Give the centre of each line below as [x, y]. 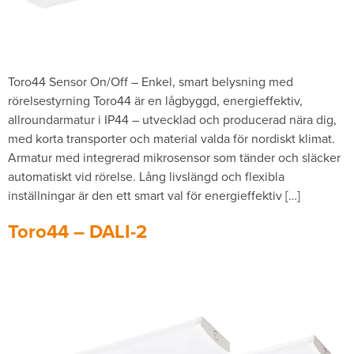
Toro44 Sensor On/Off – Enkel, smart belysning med [151, 81]
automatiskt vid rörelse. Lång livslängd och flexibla [146, 176]
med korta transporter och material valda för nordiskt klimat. [171, 138]
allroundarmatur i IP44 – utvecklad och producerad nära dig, [172, 119]
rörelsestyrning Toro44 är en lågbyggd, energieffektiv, [155, 100]
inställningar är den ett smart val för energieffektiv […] [154, 195]
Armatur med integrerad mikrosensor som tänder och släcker [174, 157]
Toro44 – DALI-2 [77, 232]
